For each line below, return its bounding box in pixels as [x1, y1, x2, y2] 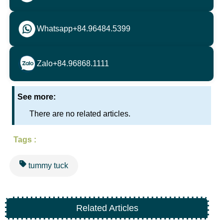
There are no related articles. [29, 109, 131, 118]
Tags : [13, 135, 37, 144]
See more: [17, 92, 56, 101]
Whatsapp [37, 24, 73, 33]
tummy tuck [26, 161, 69, 170]
